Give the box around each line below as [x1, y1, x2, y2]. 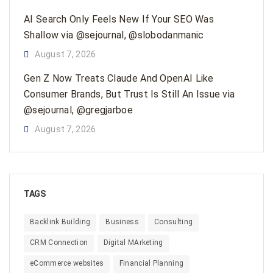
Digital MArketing [103, 238, 163, 247]
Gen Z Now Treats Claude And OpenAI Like [24, 73, 214, 84]
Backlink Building [30, 218, 91, 226]
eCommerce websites [30, 259, 104, 268]
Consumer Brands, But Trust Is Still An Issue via [24, 88, 235, 100]
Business [105, 218, 139, 226]
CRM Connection [30, 238, 88, 247]
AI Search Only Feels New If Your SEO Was [24, 13, 214, 25]
